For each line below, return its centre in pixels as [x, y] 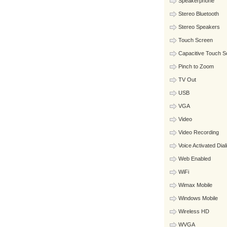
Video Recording [199, 132]
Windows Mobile [198, 198]
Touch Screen [196, 40]
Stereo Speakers [199, 27]
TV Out [187, 80]
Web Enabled [195, 159]
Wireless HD [194, 211]
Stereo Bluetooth [199, 14]
